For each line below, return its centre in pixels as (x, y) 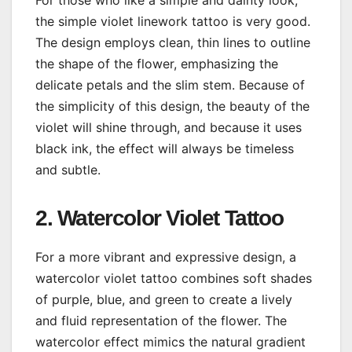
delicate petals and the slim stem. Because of (170, 84)
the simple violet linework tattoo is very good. (173, 21)
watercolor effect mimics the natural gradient (170, 341)
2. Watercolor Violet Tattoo (159, 218)
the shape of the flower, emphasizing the (157, 63)
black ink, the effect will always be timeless (165, 148)
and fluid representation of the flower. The (161, 320)
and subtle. (68, 169)
